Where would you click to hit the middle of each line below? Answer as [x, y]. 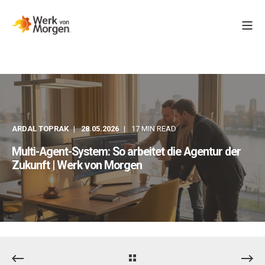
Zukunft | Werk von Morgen [77, 165]
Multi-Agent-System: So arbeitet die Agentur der [126, 152]
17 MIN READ [154, 129]
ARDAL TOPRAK [40, 129]
